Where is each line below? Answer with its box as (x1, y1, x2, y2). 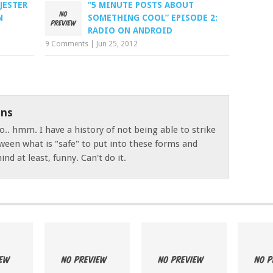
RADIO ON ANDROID (88, 26, 173, 35)
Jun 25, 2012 (96, 40, 138, 48)
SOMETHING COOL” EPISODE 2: (88, 13, 218, 23)
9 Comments (45, 40, 89, 48)
